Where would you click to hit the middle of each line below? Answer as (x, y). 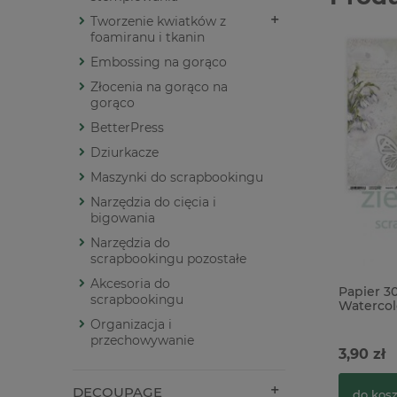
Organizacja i (131, 325)
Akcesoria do (130, 284)
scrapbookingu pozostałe (168, 259)
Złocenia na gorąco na (159, 87)
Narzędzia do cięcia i (153, 202)
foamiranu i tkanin (148, 38)
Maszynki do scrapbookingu (177, 178)
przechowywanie (142, 341)
